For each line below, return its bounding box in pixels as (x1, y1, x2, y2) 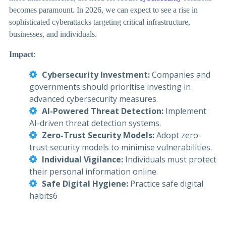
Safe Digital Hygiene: (42, 178, 130, 190)
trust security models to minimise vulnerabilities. (29, 142, 212, 153)
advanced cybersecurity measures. (29, 93, 158, 105)
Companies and (152, 69, 210, 81)
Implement (165, 105, 206, 117)
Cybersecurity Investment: (42, 69, 152, 81)
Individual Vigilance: (42, 154, 125, 165)
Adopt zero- (154, 130, 201, 141)
